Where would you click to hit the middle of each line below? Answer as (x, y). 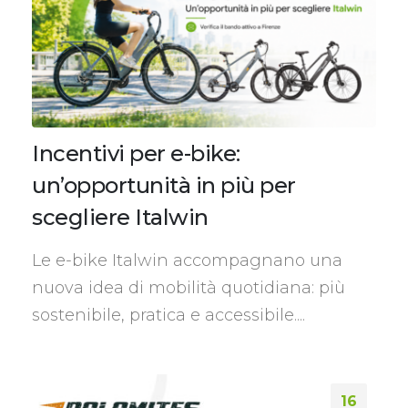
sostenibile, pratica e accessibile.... (168, 315)
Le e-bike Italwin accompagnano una (187, 260)
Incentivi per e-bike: (136, 153)
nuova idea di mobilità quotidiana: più (189, 287)
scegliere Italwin (120, 217)
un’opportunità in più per (164, 185)
